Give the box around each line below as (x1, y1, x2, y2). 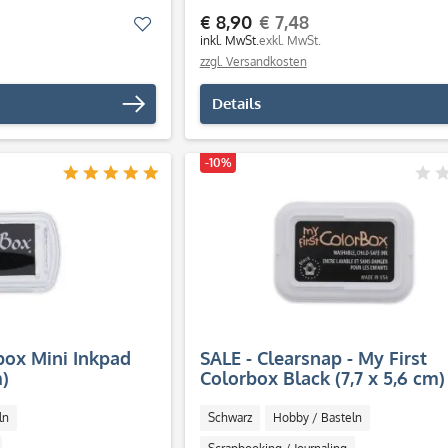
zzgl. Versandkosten (199, 54, 307, 69)
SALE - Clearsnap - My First (199, 347, 427, 369)
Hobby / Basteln (272, 410, 362, 425)
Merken (151, 14, 203, 33)
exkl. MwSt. (258, 33, 321, 48)
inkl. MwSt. (199, 33, 259, 48)
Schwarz (207, 410, 252, 425)
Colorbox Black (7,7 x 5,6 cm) (199, 367, 445, 389)
